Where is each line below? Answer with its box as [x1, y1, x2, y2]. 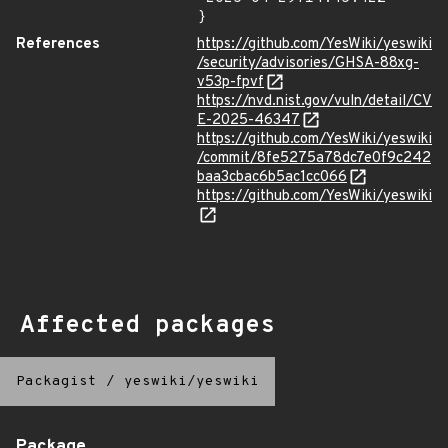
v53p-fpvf [197, 72, 264, 92]
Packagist [16, 372, 97, 390]
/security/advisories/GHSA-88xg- [197, 53, 419, 73]
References [16, 34, 100, 54]
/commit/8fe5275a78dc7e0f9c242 [197, 148, 431, 168]
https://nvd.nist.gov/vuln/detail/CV [197, 91, 432, 111]
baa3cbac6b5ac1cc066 [197, 167, 347, 187]
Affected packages [20, 310, 275, 341]
